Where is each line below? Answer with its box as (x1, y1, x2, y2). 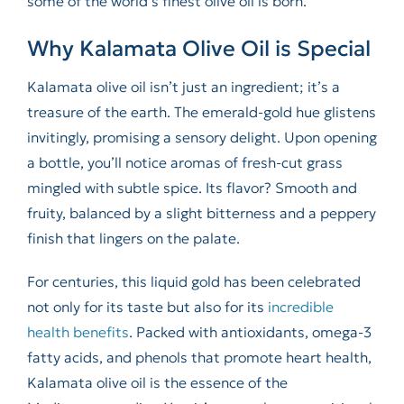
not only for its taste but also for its (26, 297, 268, 316)
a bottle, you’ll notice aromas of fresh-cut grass (26, 152, 343, 171)
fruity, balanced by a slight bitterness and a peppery (26, 203, 376, 222)
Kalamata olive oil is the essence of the (26, 372, 288, 391)
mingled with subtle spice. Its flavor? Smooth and (26, 178, 357, 197)
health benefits (26, 322, 129, 341)
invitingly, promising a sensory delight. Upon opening (26, 127, 377, 146)
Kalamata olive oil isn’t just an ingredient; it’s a (26, 77, 340, 96)
